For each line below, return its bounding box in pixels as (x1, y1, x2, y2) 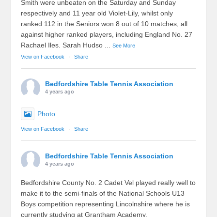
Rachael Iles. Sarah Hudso (21, 41, 103, 49)
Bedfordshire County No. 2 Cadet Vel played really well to (21, 179, 196, 187)
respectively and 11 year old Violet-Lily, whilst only (21, 9, 173, 17)
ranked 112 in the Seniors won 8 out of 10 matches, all (21, 20, 188, 28)
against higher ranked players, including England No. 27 (21, 31, 193, 39)
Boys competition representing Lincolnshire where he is (21, 200, 190, 208)
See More (112, 43, 136, 49)
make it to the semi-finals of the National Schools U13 (21, 189, 185, 198)
